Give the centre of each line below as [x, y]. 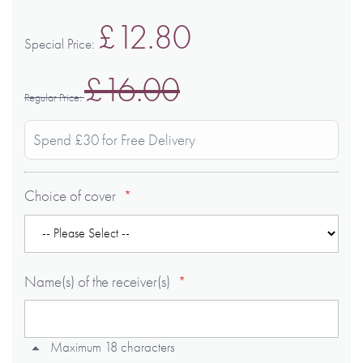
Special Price [58, 44]
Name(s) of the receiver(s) [97, 281]
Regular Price [52, 97]
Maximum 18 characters [111, 347]
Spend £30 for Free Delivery [114, 140]
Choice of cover [70, 196]
